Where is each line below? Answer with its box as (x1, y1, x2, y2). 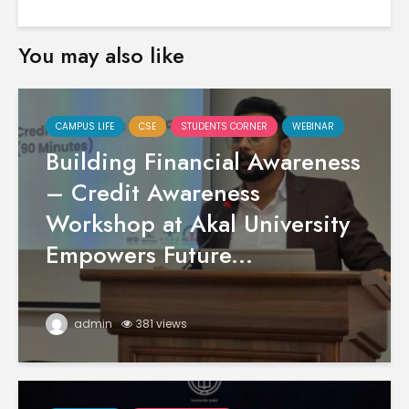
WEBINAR (292, 120, 334, 133)
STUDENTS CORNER (181, 120, 267, 133)
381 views (136, 316, 187, 331)
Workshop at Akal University (46, 206, 350, 241)
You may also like (18, 39, 184, 71)
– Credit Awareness (46, 175, 260, 210)
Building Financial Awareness (46, 144, 361, 179)
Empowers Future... (46, 237, 253, 272)
